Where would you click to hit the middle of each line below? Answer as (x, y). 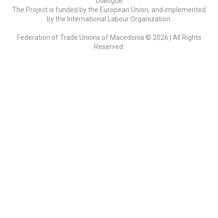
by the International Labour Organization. (109, 19)
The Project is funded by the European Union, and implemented (109, 10)
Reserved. (109, 47)
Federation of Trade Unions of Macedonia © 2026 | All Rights (109, 38)
